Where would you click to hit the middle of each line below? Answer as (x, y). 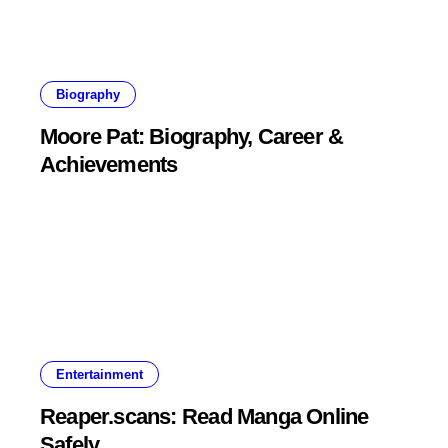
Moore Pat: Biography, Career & (192, 136)
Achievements (109, 164)
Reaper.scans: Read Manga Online (204, 416)
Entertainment (99, 374)
